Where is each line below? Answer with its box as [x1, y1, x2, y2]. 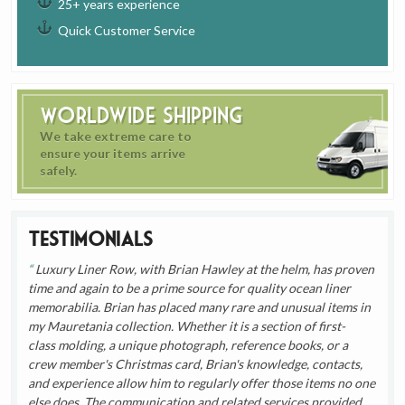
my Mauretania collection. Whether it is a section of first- [28, 318, 346, 334]
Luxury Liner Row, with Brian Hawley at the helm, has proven [33, 261, 375, 278]
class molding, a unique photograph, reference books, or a [28, 337, 349, 353]
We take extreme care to [40, 128, 193, 145]
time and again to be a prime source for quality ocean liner [28, 280, 352, 297]
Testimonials [28, 228, 154, 250]
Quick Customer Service [58, 23, 196, 39]
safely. [40, 163, 78, 179]
